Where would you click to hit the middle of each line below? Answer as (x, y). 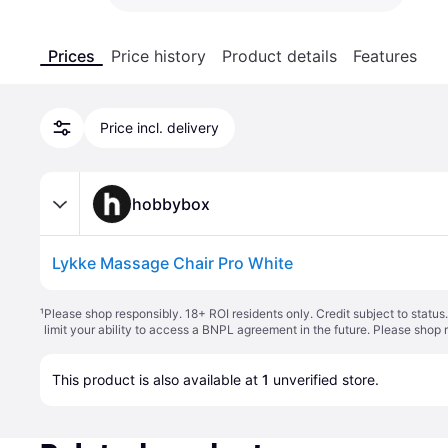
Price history (158, 56)
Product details (279, 56)
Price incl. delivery (159, 127)
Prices (71, 56)
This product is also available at (157, 379)
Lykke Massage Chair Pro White (172, 263)
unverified (305, 379)
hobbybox (171, 203)
